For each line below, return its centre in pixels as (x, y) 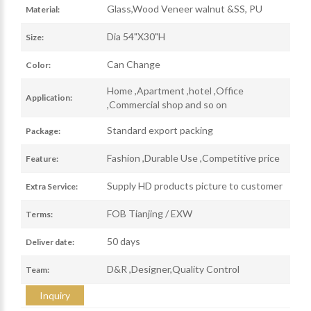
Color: (38, 65)
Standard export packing (160, 130)
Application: (49, 97)
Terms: (39, 214)
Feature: (42, 158)
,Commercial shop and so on (167, 104)
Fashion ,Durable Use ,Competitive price (193, 158)
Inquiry (55, 295)
